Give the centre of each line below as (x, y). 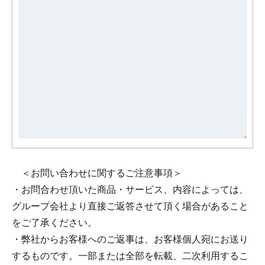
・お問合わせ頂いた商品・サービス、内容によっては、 (130, 189)
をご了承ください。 (54, 222)
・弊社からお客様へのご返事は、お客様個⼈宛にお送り (130, 239)
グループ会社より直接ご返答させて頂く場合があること (130, 206)
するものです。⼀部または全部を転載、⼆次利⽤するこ (130, 256)
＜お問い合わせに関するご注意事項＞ (97, 173)
